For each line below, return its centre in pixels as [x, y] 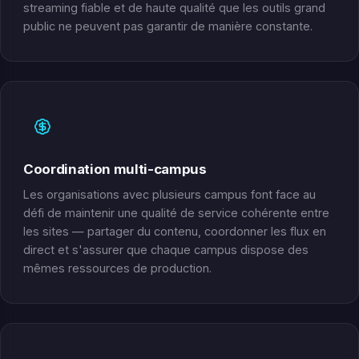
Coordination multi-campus [115, 169]
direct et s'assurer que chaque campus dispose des [166, 250]
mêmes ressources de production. [117, 268]
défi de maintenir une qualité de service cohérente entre [176, 213]
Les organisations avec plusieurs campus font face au [169, 195]
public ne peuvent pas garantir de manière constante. [168, 26]
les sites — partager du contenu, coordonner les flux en [175, 232]
